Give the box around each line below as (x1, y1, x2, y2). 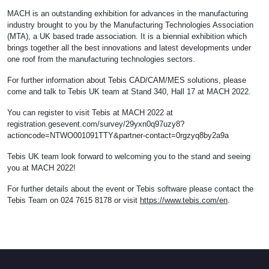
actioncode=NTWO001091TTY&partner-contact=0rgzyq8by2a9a (7, 131, 229, 141)
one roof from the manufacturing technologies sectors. (7, 55, 195, 64)
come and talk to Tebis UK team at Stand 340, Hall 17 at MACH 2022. (7, 87, 253, 97)
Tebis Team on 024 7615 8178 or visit (7, 196, 140, 205)
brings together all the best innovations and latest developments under (7, 43, 251, 53)
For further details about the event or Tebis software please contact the (7, 184, 253, 194)
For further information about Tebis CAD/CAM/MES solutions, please (7, 76, 246, 85)
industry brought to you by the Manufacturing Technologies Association (7, 20, 253, 30)
